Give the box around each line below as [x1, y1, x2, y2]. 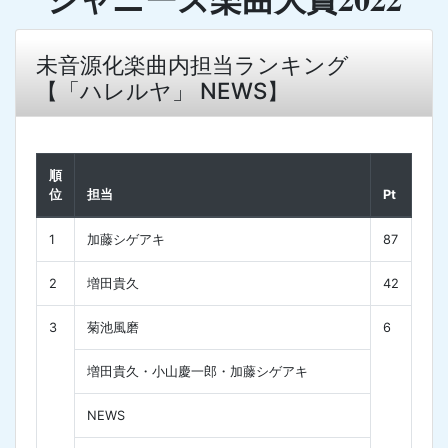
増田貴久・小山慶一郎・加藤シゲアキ [87, 363, 308, 379]
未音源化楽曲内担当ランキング [36, 50, 349, 78]
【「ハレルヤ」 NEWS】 [36, 76, 289, 104]
